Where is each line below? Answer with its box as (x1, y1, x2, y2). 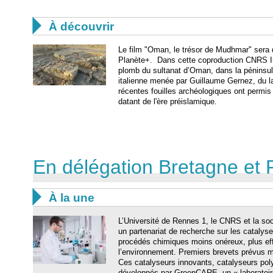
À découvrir (49, 19, 114, 33)
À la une (49, 191, 94, 204)
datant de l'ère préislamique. (118, 96, 217, 106)
